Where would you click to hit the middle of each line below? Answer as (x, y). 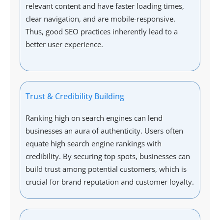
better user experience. (64, 44)
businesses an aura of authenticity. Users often (104, 131)
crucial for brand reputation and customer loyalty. (110, 182)
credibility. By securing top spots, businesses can (108, 156)
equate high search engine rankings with (94, 144)
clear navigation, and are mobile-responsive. (100, 19)
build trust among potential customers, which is (106, 169)
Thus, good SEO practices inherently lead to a (102, 32)
